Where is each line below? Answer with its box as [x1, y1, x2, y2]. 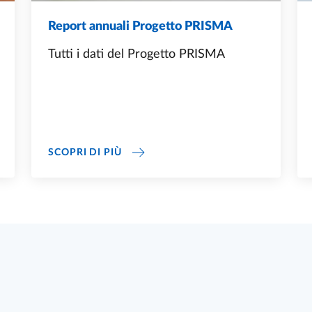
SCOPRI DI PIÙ [48, 148, 122, 158]
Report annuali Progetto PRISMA [48, 20, 233, 33]
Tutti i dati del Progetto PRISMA [48, 48, 225, 61]
